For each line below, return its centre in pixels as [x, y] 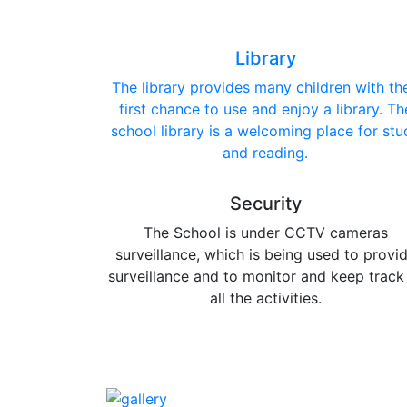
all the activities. [265, 298]
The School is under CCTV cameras [265, 232]
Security [265, 203]
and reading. [265, 152]
